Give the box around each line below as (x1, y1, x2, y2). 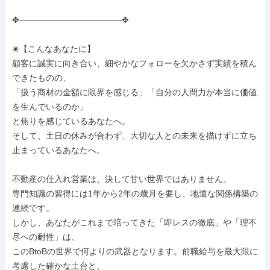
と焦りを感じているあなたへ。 (12, 116, 130, 126)
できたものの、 (12, 73, 71, 83)
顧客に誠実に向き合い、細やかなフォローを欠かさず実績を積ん (12, 58, 257, 68)
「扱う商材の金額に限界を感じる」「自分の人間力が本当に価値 (12, 87, 257, 97)
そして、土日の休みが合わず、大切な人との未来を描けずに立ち (12, 131, 257, 140)
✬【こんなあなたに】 (12, 44, 95, 54)
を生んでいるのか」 (12, 102, 88, 111)
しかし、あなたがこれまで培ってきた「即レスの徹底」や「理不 (12, 218, 257, 227)
